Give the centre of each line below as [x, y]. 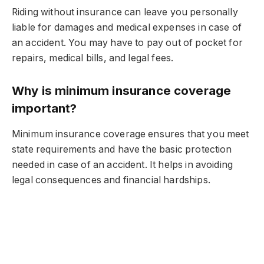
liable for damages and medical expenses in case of [127, 27]
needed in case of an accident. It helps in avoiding [123, 164]
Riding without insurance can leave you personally [125, 12]
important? [44, 108]
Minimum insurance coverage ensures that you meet [131, 134]
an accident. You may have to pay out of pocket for [127, 42]
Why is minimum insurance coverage [122, 91]
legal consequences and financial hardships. [111, 180]
